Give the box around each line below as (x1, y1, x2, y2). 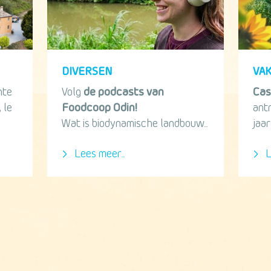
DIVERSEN (61, 67, 113, 77)
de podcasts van (83, 87, 164, 98)
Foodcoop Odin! (61, 103, 137, 114)
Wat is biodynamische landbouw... (61, 119, 207, 129)
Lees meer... (71, 149, 125, 160)
